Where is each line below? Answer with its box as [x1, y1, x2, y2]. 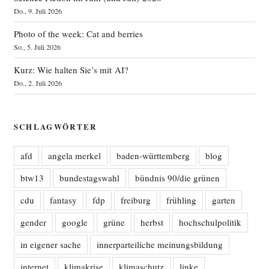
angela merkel [47, 150, 101, 162]
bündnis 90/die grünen [134, 172, 220, 184]
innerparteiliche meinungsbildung [96, 238, 223, 250]
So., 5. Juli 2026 [13, 42, 61, 52]
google [61, 216, 88, 228]
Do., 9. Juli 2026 [13, 6, 62, 16]
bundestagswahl [59, 172, 119, 184]
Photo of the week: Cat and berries [13, 28, 143, 40]
